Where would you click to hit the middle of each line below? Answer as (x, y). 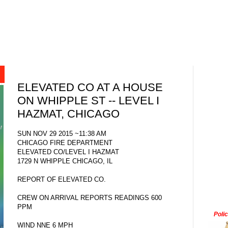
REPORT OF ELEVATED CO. (62, 179)
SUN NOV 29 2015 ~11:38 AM (62, 133)
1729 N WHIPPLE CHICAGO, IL (65, 161)
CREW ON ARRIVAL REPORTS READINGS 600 (90, 197)
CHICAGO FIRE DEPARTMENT (65, 142)
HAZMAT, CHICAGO (68, 114)
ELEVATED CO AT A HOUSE (90, 88)
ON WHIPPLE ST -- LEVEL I (88, 101)
